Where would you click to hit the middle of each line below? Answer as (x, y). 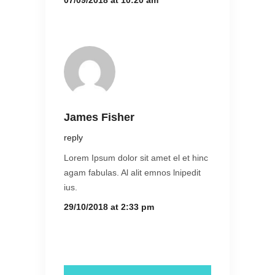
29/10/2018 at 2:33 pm (109, 207)
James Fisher (99, 118)
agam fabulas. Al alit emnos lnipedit (132, 173)
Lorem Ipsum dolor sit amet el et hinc (136, 158)
